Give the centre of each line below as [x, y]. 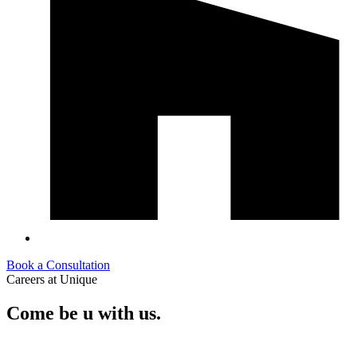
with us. [129, 313]
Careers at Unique [52, 279]
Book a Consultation [58, 265]
